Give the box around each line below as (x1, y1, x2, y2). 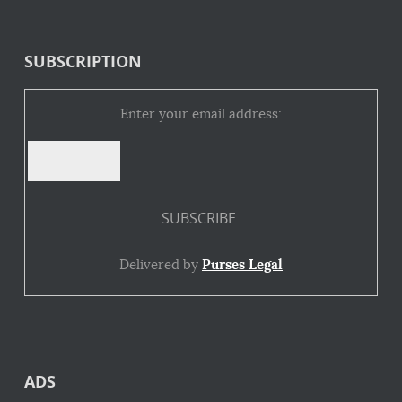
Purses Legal (202, 256, 283, 275)
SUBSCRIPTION (23, 50, 142, 74)
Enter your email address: (120, 105, 282, 123)
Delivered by (119, 256, 202, 274)
